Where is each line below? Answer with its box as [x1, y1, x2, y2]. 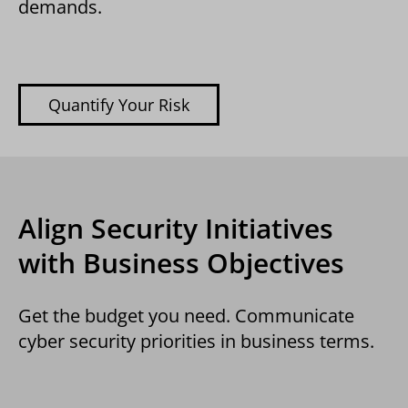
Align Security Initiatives [18, 209, 333, 247]
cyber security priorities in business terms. [18, 329, 374, 353]
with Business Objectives [18, 244, 344, 281]
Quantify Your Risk [48, 94, 189, 116]
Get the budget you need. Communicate [18, 303, 354, 328]
